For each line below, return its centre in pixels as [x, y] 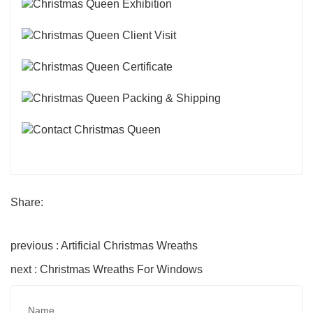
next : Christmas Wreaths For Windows [107, 269]
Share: [27, 202]
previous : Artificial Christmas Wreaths [104, 245]
